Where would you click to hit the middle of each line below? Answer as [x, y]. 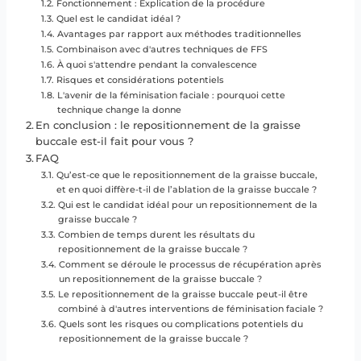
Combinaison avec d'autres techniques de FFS [162, 49]
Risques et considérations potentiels [140, 79]
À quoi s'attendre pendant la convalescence [157, 64]
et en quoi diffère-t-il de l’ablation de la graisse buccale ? [186, 189]
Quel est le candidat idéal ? [118, 18]
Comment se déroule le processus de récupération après [190, 264]
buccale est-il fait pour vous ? [115, 141]
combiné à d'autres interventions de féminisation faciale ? [190, 308]
